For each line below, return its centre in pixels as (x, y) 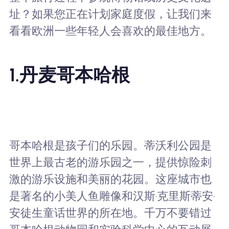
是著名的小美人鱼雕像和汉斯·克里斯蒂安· (112, 196)
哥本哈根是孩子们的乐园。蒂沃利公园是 (110, 146)
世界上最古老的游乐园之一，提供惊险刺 (110, 163)
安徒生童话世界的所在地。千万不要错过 (110, 213)
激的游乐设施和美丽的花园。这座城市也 (110, 179)
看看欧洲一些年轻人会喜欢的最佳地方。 (110, 31)
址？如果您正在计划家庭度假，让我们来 (110, 14)
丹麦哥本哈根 (74, 75)
